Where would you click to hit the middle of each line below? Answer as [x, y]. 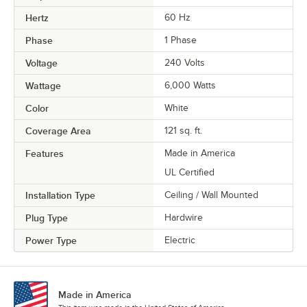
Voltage [41, 63]
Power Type [51, 240]
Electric [180, 240]
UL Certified [189, 172]
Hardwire [184, 217]
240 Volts [185, 62]
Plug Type [47, 218]
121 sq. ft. [183, 130]
